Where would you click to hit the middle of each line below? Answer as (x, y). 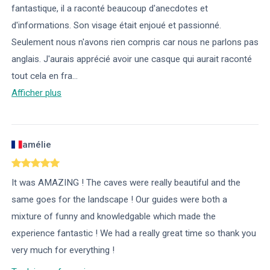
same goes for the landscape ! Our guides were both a (119, 200)
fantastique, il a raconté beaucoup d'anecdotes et (110, 9)
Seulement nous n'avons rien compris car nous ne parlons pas (135, 42)
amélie (37, 145)
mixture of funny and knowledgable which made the (114, 217)
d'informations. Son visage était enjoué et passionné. (116, 26)
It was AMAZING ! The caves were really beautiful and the (126, 183)
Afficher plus (36, 93)
